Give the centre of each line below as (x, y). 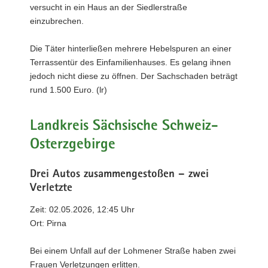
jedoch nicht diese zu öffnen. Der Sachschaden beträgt (134, 76)
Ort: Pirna (48, 223)
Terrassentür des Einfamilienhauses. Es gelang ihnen (130, 62)
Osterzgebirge (73, 145)
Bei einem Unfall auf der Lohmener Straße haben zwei (133, 250)
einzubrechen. (57, 21)
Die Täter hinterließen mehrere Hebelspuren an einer (131, 48)
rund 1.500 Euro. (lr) (68, 89)
